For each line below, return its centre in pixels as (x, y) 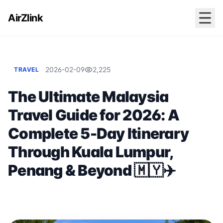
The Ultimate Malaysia (88, 97)
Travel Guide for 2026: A (94, 115)
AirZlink (25, 18)
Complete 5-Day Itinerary (98, 133)
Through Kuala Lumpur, (91, 152)
